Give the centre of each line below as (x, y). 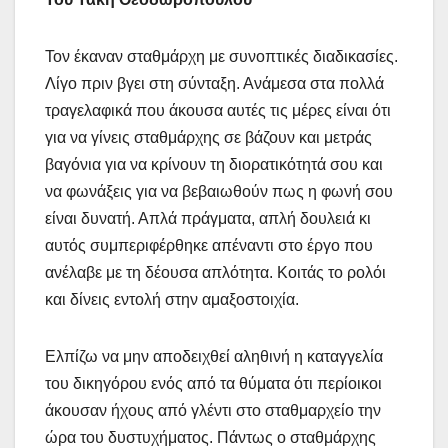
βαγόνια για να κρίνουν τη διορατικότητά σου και (214, 164)
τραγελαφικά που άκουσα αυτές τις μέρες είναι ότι (218, 110)
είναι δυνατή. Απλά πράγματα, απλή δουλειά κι (208, 218)
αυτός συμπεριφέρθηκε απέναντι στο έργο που (209, 245)
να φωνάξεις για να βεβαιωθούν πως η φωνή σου (219, 191)
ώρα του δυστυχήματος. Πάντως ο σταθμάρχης (210, 437)
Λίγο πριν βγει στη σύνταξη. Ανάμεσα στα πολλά (214, 83)
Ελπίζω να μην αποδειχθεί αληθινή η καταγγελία (214, 356)
